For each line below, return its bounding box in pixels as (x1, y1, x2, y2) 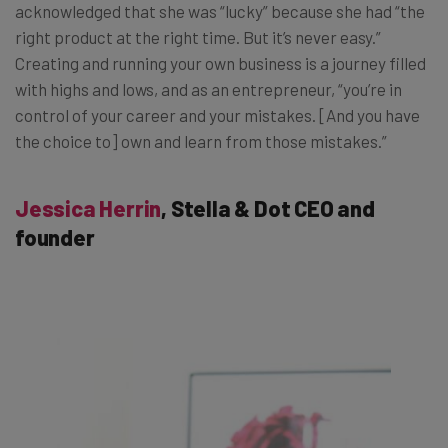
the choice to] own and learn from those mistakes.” (15, 130, 387, 151)
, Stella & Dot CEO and (161, 194, 375, 221)
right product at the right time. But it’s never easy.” (15, 26, 381, 47)
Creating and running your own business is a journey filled (15, 52, 426, 73)
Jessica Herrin (15, 194, 162, 221)
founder (15, 223, 99, 250)
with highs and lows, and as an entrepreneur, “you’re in (15, 78, 402, 99)
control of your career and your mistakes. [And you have (15, 104, 420, 125)
